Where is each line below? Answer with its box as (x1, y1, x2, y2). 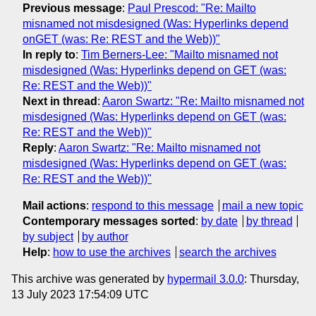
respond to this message (92, 199, 214, 212)
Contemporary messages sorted (23, 214, 195, 227)
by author (81, 230, 128, 243)
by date (201, 214, 238, 227)
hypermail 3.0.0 (167, 272, 244, 285)
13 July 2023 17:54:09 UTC (11, 288, 149, 300)
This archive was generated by (11, 272, 167, 285)
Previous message (23, 1, 122, 14)
